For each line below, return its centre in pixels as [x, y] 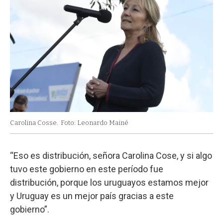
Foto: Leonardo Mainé [95, 122]
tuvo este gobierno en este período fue [87, 169]
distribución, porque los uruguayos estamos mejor [109, 182]
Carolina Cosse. [34, 122]
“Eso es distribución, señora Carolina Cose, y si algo [111, 155]
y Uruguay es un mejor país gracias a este [92, 196]
